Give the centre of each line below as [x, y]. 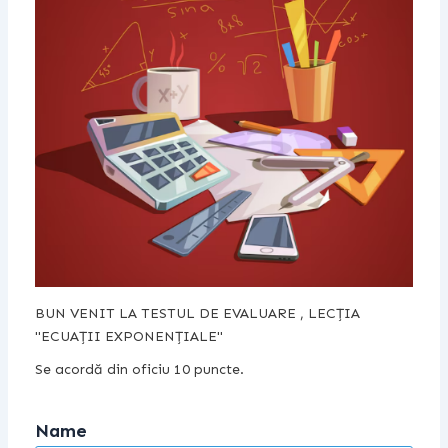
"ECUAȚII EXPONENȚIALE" [128, 337]
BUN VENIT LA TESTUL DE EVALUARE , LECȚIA [197, 314]
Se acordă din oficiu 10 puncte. [139, 370]
